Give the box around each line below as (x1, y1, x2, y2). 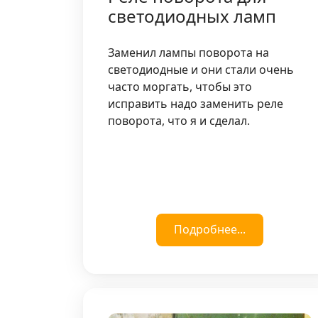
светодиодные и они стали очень (108, 61, 294, 77)
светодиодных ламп (108, 4, 276, 28)
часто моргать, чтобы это (108, 78, 252, 94)
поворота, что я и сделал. (108, 112, 250, 128)
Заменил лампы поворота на (108, 44, 269, 60)
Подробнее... (173, 221, 246, 237)
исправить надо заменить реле (108, 95, 283, 111)
